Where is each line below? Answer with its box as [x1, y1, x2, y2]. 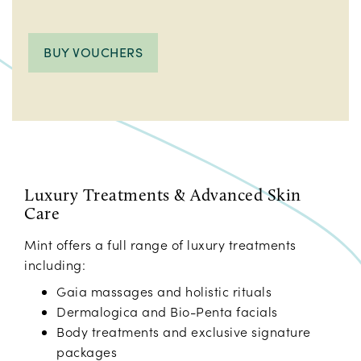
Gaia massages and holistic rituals [56, 283, 272, 301]
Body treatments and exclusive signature [56, 323, 311, 341]
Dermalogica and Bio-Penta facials [56, 303, 278, 321]
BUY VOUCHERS [44, 44, 143, 61]
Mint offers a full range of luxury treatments [24, 236, 297, 254]
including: [24, 256, 85, 274]
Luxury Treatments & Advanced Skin [24, 185, 301, 205]
